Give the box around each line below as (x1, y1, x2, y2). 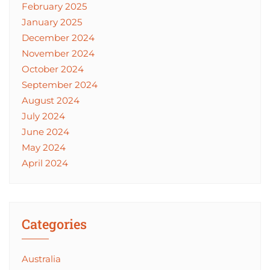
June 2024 (22, 125, 69, 137)
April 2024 (22, 157, 68, 169)
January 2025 (22, 16, 82, 28)
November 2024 (22, 47, 95, 59)
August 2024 (22, 94, 80, 106)
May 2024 (22, 141, 66, 153)
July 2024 (22, 110, 65, 122)
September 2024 (22, 78, 98, 90)
